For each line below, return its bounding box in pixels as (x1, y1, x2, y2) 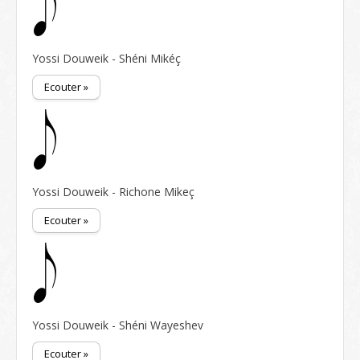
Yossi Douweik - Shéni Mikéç (32, 51, 181, 66)
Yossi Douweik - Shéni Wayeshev (32, 317, 203, 333)
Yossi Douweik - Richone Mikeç (32, 184, 194, 199)
